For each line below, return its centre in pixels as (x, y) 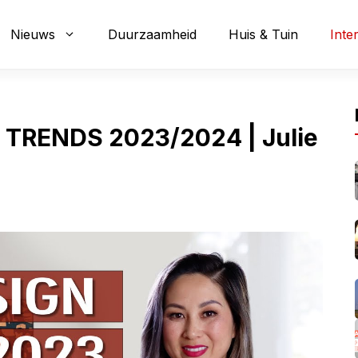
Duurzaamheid (152, 34)
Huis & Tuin (263, 34)
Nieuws (33, 34)
